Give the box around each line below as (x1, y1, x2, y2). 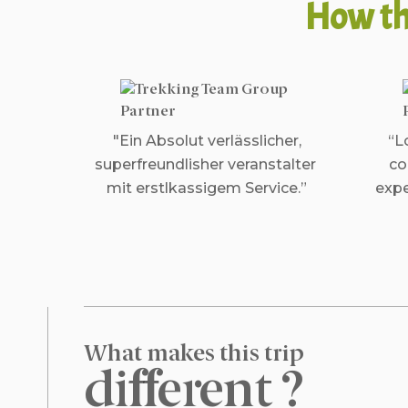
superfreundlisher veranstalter (94, 156, 320, 173)
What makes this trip (84, 343, 304, 366)
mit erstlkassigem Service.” (107, 179, 307, 197)
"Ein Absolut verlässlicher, (112, 132, 301, 149)
